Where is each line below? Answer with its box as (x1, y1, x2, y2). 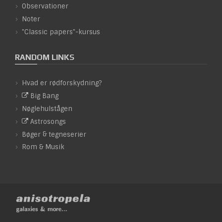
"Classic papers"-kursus (22, 27, 100, 36)
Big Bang (30, 92, 58, 101)
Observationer (22, 2, 68, 11)
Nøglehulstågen (22, 105, 72, 113)
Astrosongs (30, 117, 66, 126)
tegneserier (49, 130, 86, 139)
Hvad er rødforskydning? (22, 79, 102, 88)
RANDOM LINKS (15, 52, 74, 62)
